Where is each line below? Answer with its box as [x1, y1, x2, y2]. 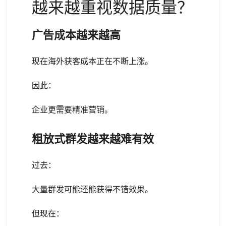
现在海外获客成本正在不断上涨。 [32, 56, 153, 66]
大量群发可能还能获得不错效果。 [32, 185, 153, 194]
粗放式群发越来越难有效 [32, 133, 154, 145]
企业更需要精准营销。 [32, 105, 112, 115]
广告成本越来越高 [32, 29, 121, 41]
